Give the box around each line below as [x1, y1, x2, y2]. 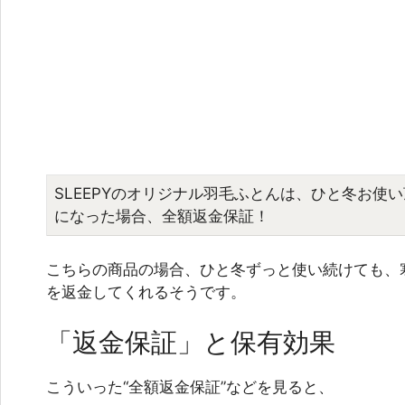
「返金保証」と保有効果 [46, 325, 335, 358]
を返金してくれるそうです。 [46, 283, 246, 302]
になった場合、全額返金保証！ [54, 206, 269, 225]
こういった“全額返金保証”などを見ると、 [46, 377, 334, 396]
